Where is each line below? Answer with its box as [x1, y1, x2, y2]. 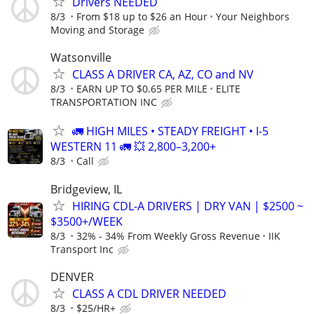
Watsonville [50, 50, 111, 66]
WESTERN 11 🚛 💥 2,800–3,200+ [50, 139, 216, 155]
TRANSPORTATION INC [50, 95, 157, 109]
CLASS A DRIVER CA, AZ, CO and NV [72, 67, 254, 83]
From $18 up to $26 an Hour [76, 10, 207, 24]
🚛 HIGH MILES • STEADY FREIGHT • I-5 [72, 123, 268, 139]
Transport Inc [50, 242, 114, 256]
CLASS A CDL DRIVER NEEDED [72, 285, 226, 301]
